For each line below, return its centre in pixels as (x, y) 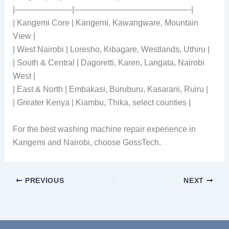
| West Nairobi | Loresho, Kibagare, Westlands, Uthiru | (111, 50)
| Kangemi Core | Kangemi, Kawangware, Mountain (105, 23)
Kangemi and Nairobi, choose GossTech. (87, 142)
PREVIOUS (43, 180)
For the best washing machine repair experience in (104, 129)
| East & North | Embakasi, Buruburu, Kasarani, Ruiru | (110, 89)
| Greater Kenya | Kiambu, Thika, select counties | (101, 103)
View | (24, 36)
